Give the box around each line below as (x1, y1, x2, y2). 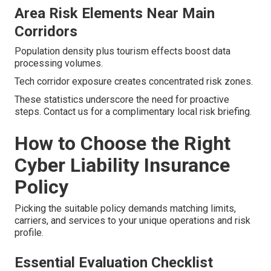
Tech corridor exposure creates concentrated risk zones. (15, 76, 253, 88)
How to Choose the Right (15, 132, 230, 155)
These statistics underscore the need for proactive (15, 94, 229, 106)
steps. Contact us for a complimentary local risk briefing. (15, 106, 252, 118)
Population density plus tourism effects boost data (15, 45, 230, 57)
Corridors (15, 23, 77, 41)
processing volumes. (15, 57, 103, 70)
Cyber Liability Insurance (15, 154, 230, 177)
